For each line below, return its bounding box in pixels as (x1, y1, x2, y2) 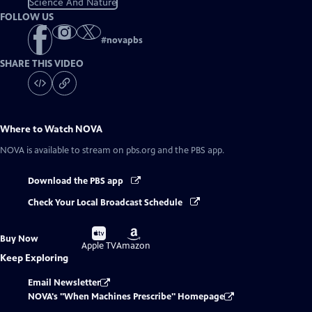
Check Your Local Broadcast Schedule (28, 196, 185, 208)
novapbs (107, 35, 143, 47)
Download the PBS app (28, 175, 125, 187)
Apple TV (81, 240, 117, 251)
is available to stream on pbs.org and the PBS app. (24, 145, 224, 157)
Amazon (116, 240, 151, 251)
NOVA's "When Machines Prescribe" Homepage (28, 290, 224, 302)
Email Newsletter (28, 276, 100, 288)
